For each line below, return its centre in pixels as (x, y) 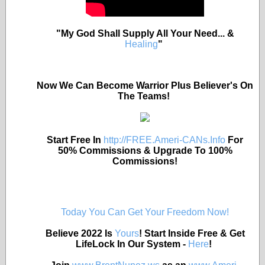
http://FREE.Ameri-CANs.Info (164, 140)
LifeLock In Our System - (132, 244)
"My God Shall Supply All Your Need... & (145, 33)
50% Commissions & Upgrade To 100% (145, 151)
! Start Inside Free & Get (192, 233)
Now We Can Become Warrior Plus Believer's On (145, 85)
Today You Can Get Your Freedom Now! (145, 212)
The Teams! (145, 96)
